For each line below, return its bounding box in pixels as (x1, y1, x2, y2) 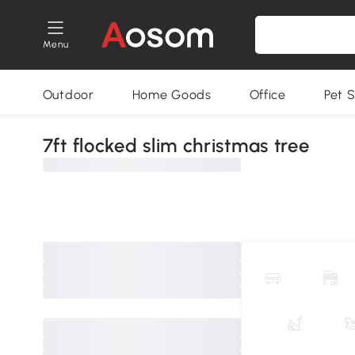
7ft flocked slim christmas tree (42, 134, 310, 157)
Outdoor (42, 87, 94, 102)
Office (249, 87, 286, 102)
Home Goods (132, 87, 212, 102)
